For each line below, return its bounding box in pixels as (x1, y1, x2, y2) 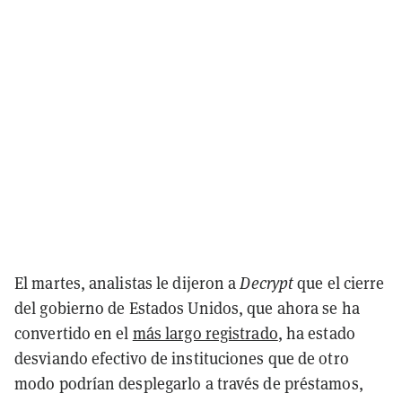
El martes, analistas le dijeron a (14, 272, 240, 293)
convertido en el (14, 322, 133, 344)
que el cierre (293, 272, 385, 293)
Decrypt (240, 272, 294, 293)
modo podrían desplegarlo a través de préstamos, (14, 372, 363, 394)
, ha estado (277, 322, 355, 344)
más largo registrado (132, 322, 278, 344)
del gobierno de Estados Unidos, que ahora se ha (14, 297, 360, 319)
